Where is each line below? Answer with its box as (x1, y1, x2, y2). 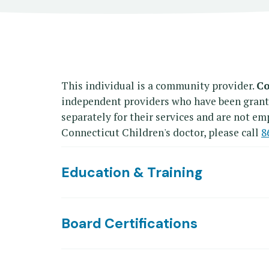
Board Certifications (61, 214, 198, 232)
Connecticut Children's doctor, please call (61, 125, 261, 139)
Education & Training (61, 163, 202, 181)
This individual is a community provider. (61, 78, 256, 92)
